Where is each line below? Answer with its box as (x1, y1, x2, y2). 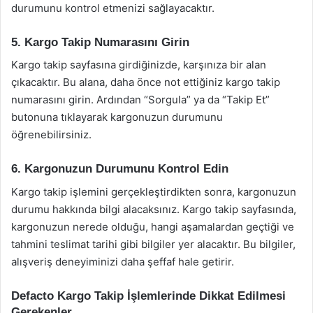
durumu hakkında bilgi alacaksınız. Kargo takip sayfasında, (11, 202, 296, 216)
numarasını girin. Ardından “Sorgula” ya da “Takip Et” (11, 93, 270, 106)
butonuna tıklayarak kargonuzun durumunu (11, 110, 223, 124)
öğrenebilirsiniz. (11, 128, 92, 141)
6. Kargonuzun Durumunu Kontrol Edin (11, 162, 228, 175)
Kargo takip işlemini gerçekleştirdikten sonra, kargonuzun (11, 184, 296, 198)
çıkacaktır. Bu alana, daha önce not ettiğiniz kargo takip (11, 75, 280, 89)
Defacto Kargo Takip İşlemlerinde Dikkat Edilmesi (11, 289, 286, 303)
